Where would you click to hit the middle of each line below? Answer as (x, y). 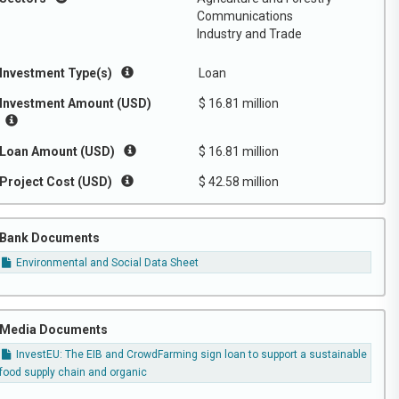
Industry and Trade (249, 34)
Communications (245, 16)
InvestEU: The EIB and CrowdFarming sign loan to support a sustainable (191, 355)
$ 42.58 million (239, 182)
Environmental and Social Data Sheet (106, 263)
